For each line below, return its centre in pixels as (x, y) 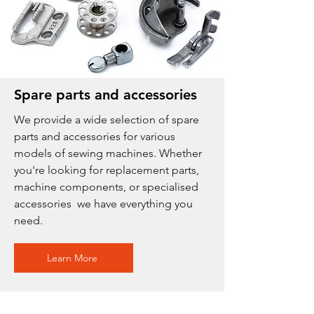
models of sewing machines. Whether (108, 153)
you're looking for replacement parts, (107, 170)
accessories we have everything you (103, 204)
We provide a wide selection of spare (107, 120)
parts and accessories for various (95, 136)
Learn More (72, 258)
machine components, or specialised (106, 187)
